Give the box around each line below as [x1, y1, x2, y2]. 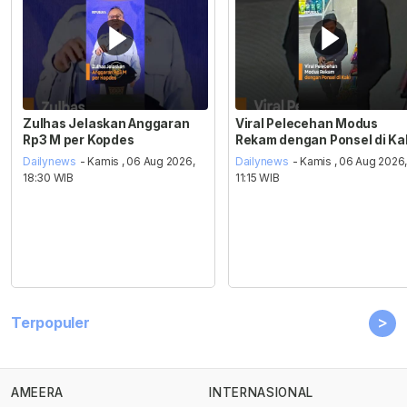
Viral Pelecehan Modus [234, 115, 378, 131]
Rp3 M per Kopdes [23, 132, 134, 147]
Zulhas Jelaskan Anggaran [23, 115, 190, 131]
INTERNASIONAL [209, 385, 313, 401]
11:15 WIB [234, 171, 280, 185]
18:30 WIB [23, 171, 74, 185]
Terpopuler [11, 313, 90, 332]
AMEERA [11, 385, 64, 401]
